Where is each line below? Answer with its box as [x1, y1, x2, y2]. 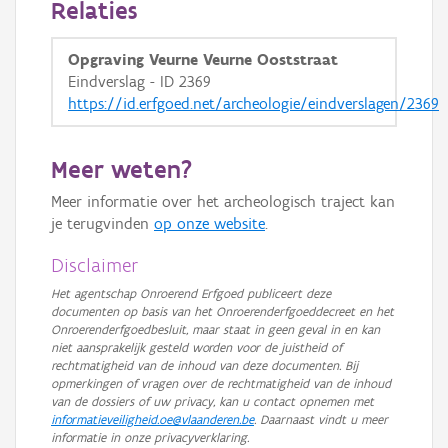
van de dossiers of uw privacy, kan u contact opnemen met [51, 394, 374, 409]
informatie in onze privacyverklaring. [51, 430, 249, 445]
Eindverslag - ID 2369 [68, 72, 211, 91]
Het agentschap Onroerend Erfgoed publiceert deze [51, 286, 331, 301]
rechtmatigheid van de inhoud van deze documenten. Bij [51, 358, 358, 373]
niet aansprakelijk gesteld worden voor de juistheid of [51, 340, 342, 355]
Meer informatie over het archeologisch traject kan [51, 192, 395, 211]
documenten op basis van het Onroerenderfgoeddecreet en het [51, 304, 394, 319]
